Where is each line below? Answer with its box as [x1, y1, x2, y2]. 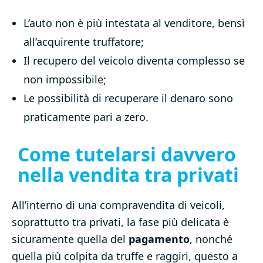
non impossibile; [23, 72, 106, 87]
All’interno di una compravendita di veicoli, [12, 198, 225, 213]
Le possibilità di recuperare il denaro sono [23, 91, 233, 106]
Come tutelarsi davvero [18, 141, 236, 167]
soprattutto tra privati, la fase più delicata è [12, 215, 229, 230]
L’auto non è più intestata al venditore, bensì [23, 16, 245, 31]
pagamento [129, 232, 190, 247]
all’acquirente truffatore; [23, 35, 144, 49]
